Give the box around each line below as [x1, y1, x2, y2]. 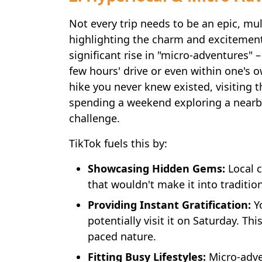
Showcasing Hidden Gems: [88, 161, 225, 175]
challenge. [69, 111, 120, 125]
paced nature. [88, 229, 156, 243]
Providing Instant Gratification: [88, 198, 251, 212]
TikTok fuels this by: [69, 136, 167, 150]
